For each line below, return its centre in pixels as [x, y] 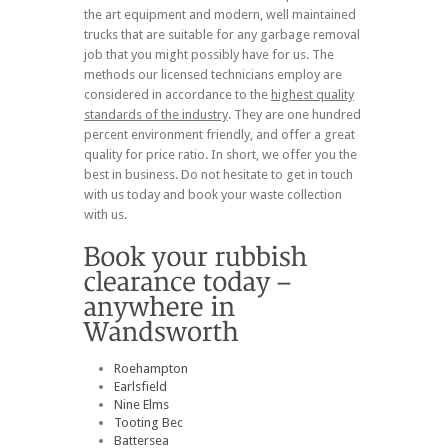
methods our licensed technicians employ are [213, 74]
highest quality [312, 94]
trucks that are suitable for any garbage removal [222, 34]
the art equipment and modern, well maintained [220, 14]
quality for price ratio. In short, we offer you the [220, 154]
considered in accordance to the [177, 94]
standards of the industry [156, 114]
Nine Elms [141, 404]
